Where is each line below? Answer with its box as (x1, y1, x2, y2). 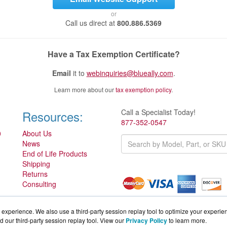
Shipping (22, 159, 50, 169)
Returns (22, 169, 48, 179)
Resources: (22, 107, 83, 126)
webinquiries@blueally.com (86, 68, 173, 79)
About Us (22, 128, 52, 139)
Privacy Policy (126, 216, 167, 225)
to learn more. (169, 216, 207, 224)
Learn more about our (54, 85, 116, 94)
